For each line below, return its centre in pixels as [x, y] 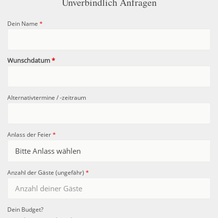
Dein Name [23, 23]
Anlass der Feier [30, 134]
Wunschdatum [29, 60]
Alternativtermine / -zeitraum [47, 97]
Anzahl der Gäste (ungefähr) [46, 172]
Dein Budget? [25, 209]
